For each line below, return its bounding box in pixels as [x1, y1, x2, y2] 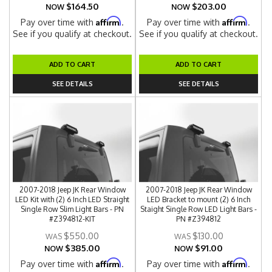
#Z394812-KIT [49, 214, 96, 223]
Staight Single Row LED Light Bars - [140, 205, 257, 214]
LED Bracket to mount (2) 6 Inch [147, 195, 251, 204]
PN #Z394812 [176, 214, 222, 223]
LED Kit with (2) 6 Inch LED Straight [15, 195, 130, 204]
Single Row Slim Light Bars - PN [21, 205, 124, 214]
